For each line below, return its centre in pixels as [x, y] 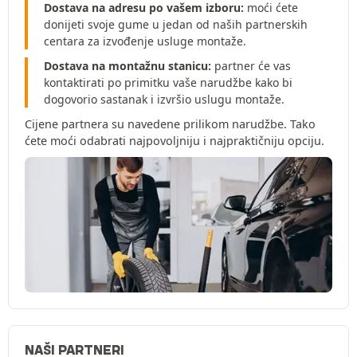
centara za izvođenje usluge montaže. [145, 41]
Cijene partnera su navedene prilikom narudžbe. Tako [170, 124]
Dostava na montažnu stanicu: [127, 66]
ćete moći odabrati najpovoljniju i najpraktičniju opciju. [175, 141]
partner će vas [251, 66]
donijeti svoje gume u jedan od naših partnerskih [176, 25]
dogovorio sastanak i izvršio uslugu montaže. [164, 100]
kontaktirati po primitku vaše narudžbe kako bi [168, 83]
